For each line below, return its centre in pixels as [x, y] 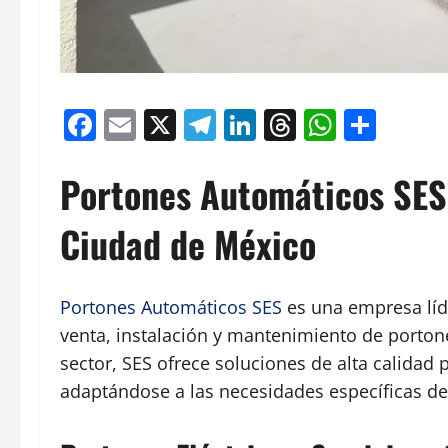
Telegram [286, 125]
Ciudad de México [188, 244]
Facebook [167, 125]
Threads [357, 125]
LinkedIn [320, 125]
